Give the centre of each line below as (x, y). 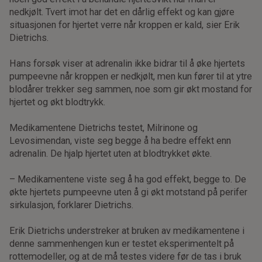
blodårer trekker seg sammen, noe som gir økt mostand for (131, 89)
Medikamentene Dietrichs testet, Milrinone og (104, 127)
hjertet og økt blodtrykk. (58, 102)
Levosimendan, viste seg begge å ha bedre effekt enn (120, 140)
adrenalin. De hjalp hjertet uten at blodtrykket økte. (111, 153)
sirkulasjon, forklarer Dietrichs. (72, 205)
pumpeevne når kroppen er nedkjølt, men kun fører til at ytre (131, 76)
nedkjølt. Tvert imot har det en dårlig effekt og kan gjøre (122, 12)
